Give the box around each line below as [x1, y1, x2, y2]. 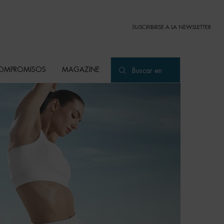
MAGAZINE [62, 66, 99, 73]
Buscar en [132, 67, 162, 74]
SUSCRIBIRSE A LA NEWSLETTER [132, 24, 211, 30]
